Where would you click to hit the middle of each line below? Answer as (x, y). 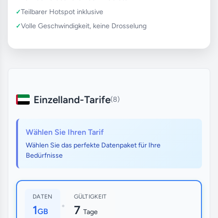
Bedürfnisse (44, 155)
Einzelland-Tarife (72, 99)
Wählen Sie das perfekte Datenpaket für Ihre (93, 145)
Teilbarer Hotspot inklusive (62, 11)
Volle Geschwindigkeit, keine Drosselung (84, 26)
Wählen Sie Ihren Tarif (65, 132)
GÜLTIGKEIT (90, 196)
